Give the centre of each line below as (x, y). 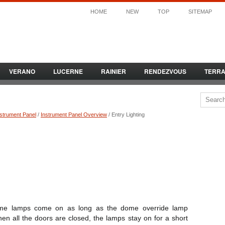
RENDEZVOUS (165, 71)
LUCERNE (68, 71)
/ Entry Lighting (126, 115)
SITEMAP (200, 12)
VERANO (22, 71)
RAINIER (114, 71)
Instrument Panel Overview (74, 115)
